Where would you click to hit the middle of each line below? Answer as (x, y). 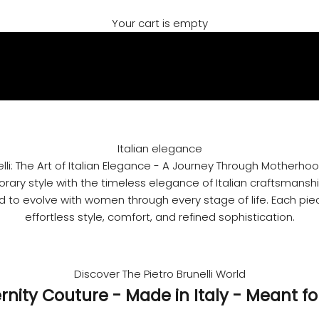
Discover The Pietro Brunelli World (159, 273)
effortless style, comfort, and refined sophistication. (159, 216)
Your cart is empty (159, 23)
